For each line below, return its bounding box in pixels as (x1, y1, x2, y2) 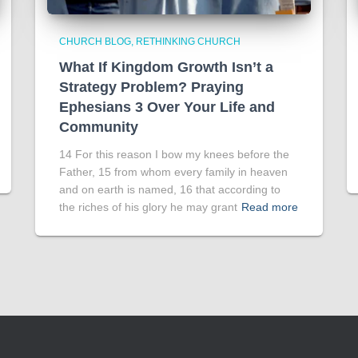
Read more (241, 201, 298, 213)
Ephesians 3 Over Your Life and (59, 99, 275, 115)
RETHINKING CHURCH (136, 36, 241, 47)
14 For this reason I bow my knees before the (59, 148, 289, 161)
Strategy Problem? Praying (59, 79, 244, 95)
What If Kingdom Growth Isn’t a (59, 59, 273, 75)
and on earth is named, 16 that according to (59, 183, 280, 196)
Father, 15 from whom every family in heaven (59, 165, 288, 178)
